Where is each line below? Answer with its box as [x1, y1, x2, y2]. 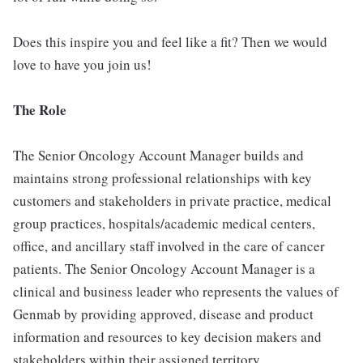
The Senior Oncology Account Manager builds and [13, 146, 304, 164]
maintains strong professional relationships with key [13, 169, 312, 187]
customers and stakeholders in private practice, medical [13, 191, 331, 210]
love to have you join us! [13, 55, 152, 74]
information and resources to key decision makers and [13, 327, 322, 346]
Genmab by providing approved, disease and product [13, 305, 314, 323]
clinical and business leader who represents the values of [13, 282, 339, 301]
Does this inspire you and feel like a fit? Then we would [13, 32, 327, 51]
